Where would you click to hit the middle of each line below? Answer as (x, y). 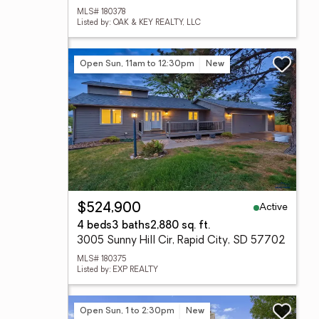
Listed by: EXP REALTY (117, 270)
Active (273, 207)
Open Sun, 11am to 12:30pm (137, 64)
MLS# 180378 (101, 12)
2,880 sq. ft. (180, 226)
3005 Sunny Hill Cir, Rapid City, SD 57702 (181, 241)
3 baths (131, 226)
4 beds (94, 226)
